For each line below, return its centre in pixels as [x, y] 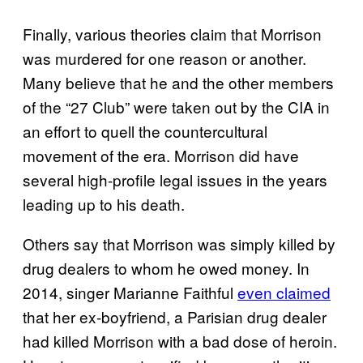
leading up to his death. [104, 204]
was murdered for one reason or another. [164, 58]
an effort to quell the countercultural [145, 131]
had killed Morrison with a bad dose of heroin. [180, 341]
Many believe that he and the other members [178, 83]
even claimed [284, 293]
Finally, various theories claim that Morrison [172, 34]
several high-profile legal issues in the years [175, 180]
